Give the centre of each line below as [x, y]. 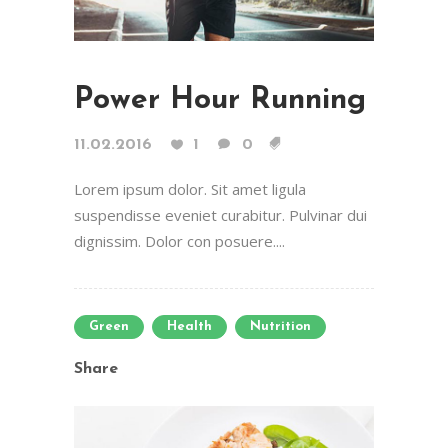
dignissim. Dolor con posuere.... [179, 240]
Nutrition [280, 326]
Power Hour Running [220, 100]
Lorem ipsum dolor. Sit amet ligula [190, 188]
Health [189, 326]
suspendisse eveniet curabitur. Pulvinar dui [220, 214]
